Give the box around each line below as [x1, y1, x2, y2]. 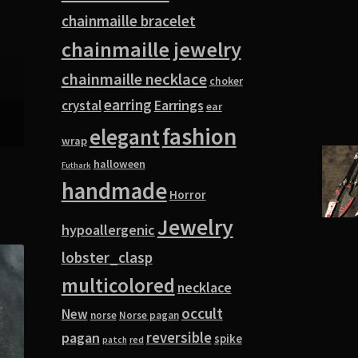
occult [181, 303, 223, 323]
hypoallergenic [61, 220, 155, 239]
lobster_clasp [61, 247, 153, 267]
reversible [145, 328, 212, 347]
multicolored [61, 272, 175, 298]
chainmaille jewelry [61, 35, 241, 62]
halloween [93, 156, 145, 171]
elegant [89, 122, 160, 150]
